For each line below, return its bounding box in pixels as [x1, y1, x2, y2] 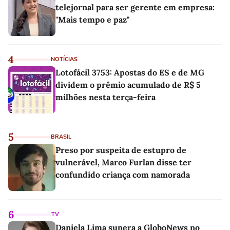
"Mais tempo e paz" [55, 14, 129, 25]
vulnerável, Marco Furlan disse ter [55, 157, 191, 167]
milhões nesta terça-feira [55, 91, 156, 102]
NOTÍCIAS [51, 55, 78, 63]
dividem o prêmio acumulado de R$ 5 [55, 79, 201, 90]
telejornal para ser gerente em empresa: [55, 2, 215, 12]
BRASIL [51, 132, 71, 141]
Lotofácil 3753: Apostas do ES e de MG [55, 67, 204, 78]
